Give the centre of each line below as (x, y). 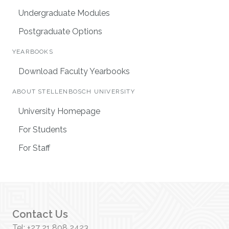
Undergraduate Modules (64, 13)
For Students (43, 129)
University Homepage (59, 111)
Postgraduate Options (60, 31)
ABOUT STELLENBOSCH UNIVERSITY (74, 91)
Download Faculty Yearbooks (74, 71)
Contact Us (40, 214)
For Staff (34, 148)
